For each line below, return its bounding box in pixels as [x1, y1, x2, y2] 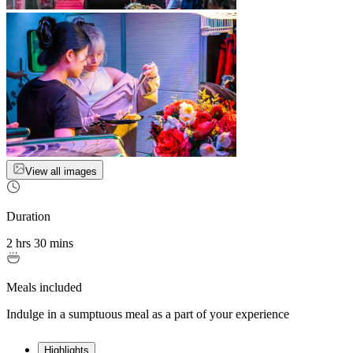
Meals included [6, 281, 82, 295]
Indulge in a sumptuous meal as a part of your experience [6, 307, 289, 321]
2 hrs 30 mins [6, 236, 73, 251]
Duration [6, 210, 50, 224]
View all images [25, 165, 97, 178]
